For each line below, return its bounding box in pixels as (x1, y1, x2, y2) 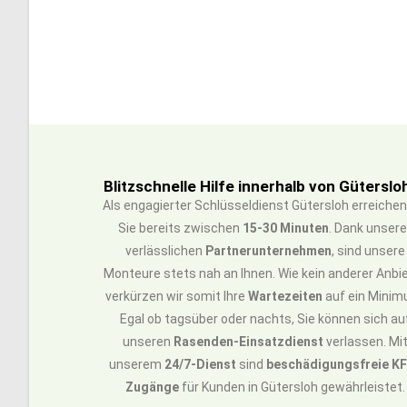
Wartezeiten (247, 289, 323, 303)
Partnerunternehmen (204, 243, 332, 258)
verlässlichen (124, 243, 205, 258)
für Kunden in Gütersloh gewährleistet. (178, 380, 405, 394)
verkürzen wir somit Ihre (104, 289, 248, 303)
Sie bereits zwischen (118, 221, 243, 235)
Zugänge (124, 380, 179, 394)
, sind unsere (331, 243, 405, 258)
